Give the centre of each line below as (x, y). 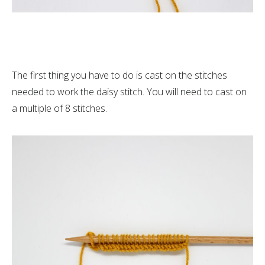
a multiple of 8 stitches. (59, 108)
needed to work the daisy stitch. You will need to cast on (129, 92)
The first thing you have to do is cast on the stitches (119, 75)
